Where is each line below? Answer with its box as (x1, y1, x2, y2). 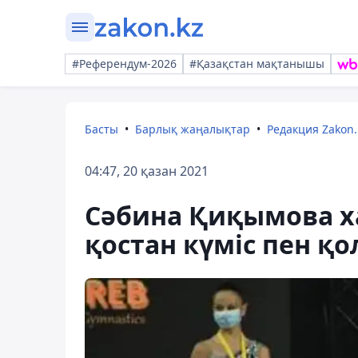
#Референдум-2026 (72, 56, 177, 71)
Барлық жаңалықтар (135, 121, 250, 137)
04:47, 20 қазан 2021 (85, 162, 209, 180)
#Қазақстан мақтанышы (189, 56, 324, 71)
